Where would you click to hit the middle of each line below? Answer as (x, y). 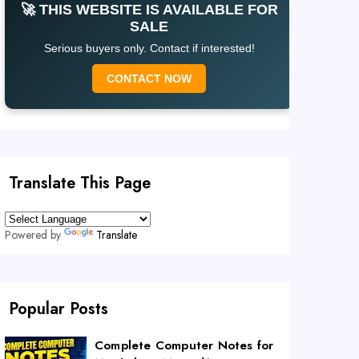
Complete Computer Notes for (184, 345)
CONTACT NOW (149, 79)
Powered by (34, 235)
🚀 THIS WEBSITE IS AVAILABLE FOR (149, 10)
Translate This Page (80, 183)
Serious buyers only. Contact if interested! (149, 48)
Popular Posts (58, 309)
